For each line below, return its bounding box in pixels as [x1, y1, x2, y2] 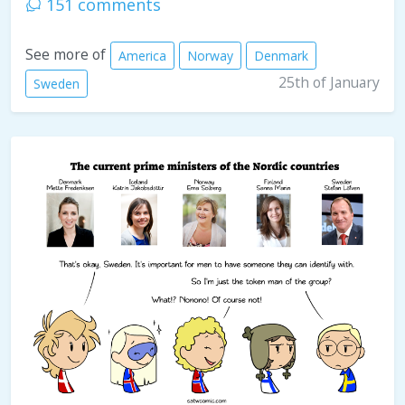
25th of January [278, 72, 380, 93]
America [118, 47, 166, 65]
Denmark [254, 47, 308, 65]
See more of [25, 44, 106, 65]
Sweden [33, 75, 80, 93]
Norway [187, 47, 233, 65]
